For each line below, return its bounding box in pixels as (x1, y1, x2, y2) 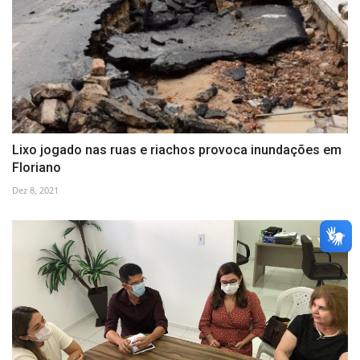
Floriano (12, 159, 61, 175)
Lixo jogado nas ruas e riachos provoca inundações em (12, 141, 342, 157)
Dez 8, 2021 (12, 183, 59, 196)
